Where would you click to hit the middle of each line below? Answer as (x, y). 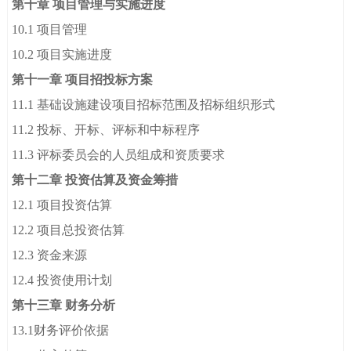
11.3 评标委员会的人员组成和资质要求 (119, 155)
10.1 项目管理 (50, 30)
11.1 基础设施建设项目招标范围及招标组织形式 (144, 105)
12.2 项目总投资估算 (69, 230)
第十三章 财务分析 (64, 306)
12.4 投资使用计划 (62, 280)
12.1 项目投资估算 (62, 205)
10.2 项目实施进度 (62, 55)
